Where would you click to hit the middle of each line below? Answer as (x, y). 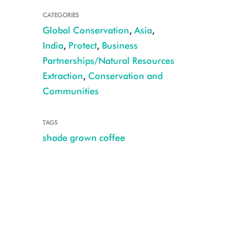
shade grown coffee (84, 138)
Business (120, 45)
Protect (82, 45)
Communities (70, 91)
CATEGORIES (61, 15)
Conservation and (125, 76)
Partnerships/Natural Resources (108, 61)
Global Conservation (86, 30)
